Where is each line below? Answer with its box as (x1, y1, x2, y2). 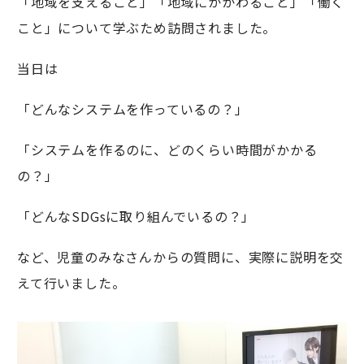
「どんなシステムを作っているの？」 (17, 99, 249, 119)
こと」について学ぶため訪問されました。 (17, 18, 277, 37)
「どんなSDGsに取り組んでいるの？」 (17, 206, 256, 226)
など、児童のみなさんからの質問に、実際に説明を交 (17, 247, 344, 266)
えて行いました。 (17, 273, 126, 292)
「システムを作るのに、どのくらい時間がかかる (17, 140, 318, 159)
